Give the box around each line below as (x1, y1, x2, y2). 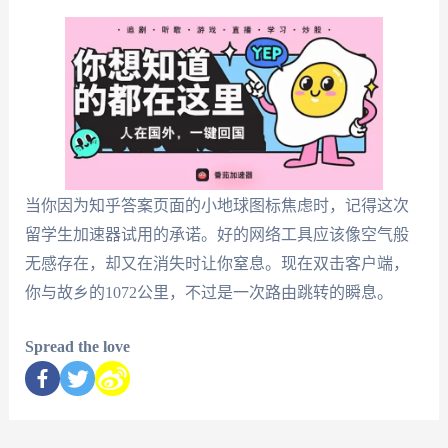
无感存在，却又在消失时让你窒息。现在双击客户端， (24, 254, 409, 272)
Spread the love (24, 338, 130, 356)
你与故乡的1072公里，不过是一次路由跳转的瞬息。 (24, 283, 393, 301)
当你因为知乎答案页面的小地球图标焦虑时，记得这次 (24, 196, 409, 214)
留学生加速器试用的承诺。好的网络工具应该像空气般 (24, 225, 409, 243)
